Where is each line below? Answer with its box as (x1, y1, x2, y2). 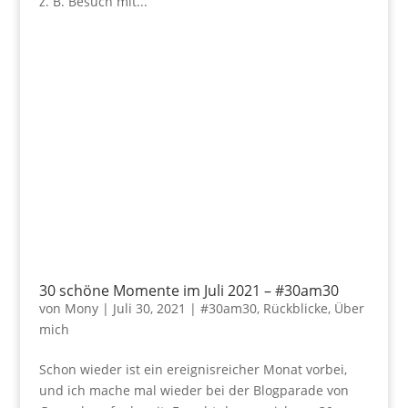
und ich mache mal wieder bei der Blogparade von (38, 382, 349, 400)
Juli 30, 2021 (112, 300, 186, 318)
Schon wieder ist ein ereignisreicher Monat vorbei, (38, 361, 347, 379)
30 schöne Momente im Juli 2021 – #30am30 (38, 280, 339, 301)
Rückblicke (262, 300, 328, 318)
